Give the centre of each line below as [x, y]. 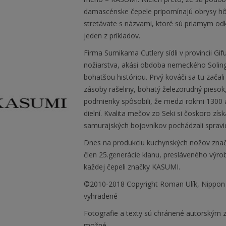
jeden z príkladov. [112, 36]
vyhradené [100, 196]
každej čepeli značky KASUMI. [132, 167]
